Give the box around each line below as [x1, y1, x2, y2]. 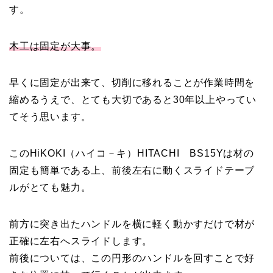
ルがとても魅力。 [9, 182, 91, 193]
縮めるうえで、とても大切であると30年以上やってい [9, 94, 257, 105]
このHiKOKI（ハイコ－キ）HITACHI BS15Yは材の [9, 147, 254, 158]
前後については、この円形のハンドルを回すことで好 [9, 252, 255, 263]
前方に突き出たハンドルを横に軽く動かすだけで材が [9, 218, 255, 229]
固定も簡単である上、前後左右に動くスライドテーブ [9, 165, 255, 175]
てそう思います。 [9, 111, 91, 122]
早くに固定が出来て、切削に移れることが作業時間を [9, 77, 255, 88]
